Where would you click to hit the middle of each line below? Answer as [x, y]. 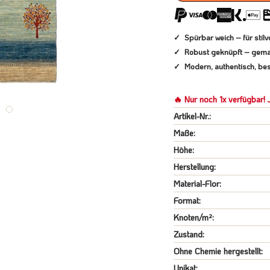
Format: [187, 200]
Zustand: [189, 234]
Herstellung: [195, 167]
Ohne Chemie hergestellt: [218, 251]
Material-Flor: [197, 184]
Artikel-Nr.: [192, 116]
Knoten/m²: [194, 217]
